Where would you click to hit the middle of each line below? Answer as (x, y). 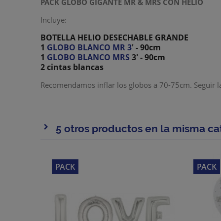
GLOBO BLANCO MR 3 (90, 47)
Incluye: (54, 19)
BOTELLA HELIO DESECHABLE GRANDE (115, 37)
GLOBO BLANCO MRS (89, 57)
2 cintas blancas (72, 67)
